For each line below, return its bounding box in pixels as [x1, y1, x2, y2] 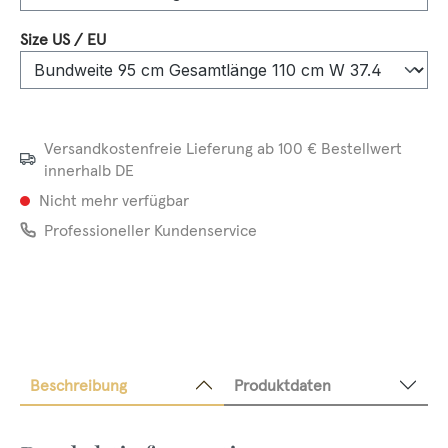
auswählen [105, 28, 183, 48]
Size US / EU [20, 29, 106, 49]
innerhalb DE [44, 160, 135, 180]
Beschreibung [30, 375, 127, 395]
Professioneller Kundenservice [44, 220, 257, 240]
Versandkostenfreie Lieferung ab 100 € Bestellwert [44, 138, 403, 158]
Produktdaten [234, 375, 331, 395]
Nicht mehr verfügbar [35, 190, 189, 210]
